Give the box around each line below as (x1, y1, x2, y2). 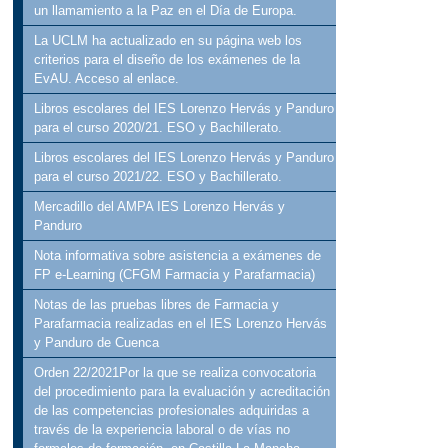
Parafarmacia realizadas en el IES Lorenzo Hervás (34, 316, 328, 332)
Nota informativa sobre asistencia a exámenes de (34, 248, 322, 264)
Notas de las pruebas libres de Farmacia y (34, 297, 280, 313)
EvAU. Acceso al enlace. (34, 71, 180, 87)
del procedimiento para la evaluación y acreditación (34, 384, 331, 400)
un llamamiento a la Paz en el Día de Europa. (34, 3, 298, 19)
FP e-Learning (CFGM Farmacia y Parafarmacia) (34, 267, 316, 283)
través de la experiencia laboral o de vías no (34, 422, 291, 438)
